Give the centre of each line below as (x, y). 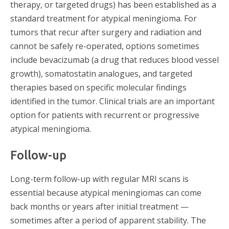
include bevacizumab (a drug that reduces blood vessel (114, 60)
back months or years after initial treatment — (99, 207)
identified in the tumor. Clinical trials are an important (112, 101)
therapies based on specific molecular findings (98, 88)
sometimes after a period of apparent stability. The (108, 221)
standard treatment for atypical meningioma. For (104, 19)
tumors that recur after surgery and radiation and (106, 32)
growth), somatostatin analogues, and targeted (101, 74)
